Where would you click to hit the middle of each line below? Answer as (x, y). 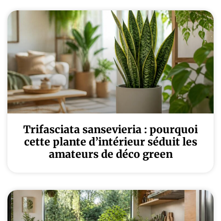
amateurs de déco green (110, 154)
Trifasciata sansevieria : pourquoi (110, 129)
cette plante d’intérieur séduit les (110, 142)
